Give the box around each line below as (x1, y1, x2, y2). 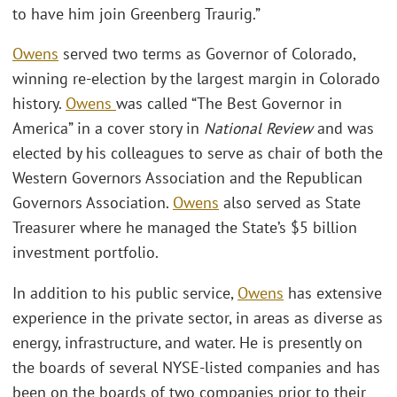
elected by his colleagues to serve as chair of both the (12, 143, 383, 164)
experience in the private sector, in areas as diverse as (12, 307, 383, 328)
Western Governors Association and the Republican (12, 167, 362, 189)
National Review (204, 118, 313, 139)
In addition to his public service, (12, 282, 237, 303)
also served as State (219, 192, 361, 214)
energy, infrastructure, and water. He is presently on (12, 331, 362, 353)
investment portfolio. (12, 242, 159, 263)
